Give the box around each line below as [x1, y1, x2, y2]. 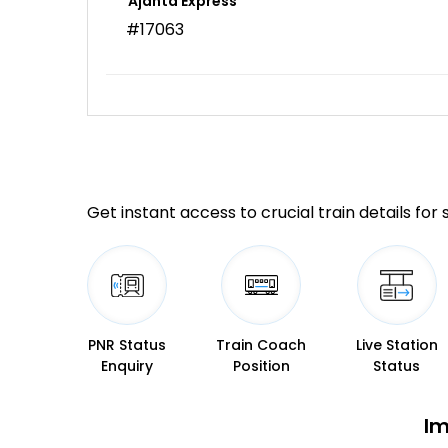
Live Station [355, 335, 438, 356]
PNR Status [88, 335, 166, 356]
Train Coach [216, 335, 307, 356]
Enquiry [101, 356, 153, 377]
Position [232, 356, 290, 377]
